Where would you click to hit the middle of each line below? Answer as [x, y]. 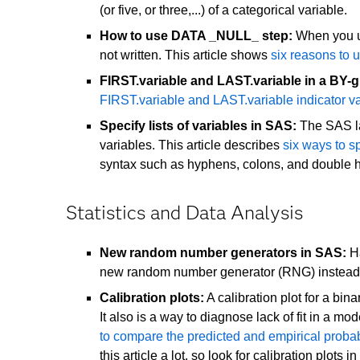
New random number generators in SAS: [223, 252]
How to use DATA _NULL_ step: [196, 36]
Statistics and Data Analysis [184, 212]
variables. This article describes [191, 145]
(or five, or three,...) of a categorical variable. [223, 10]
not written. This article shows [185, 55]
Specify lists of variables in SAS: [198, 126]
